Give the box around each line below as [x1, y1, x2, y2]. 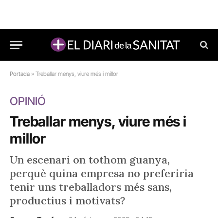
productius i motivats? [10, 194, 125, 207]
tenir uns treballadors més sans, [10, 180, 172, 194]
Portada [10, 70, 30, 77]
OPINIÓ [10, 94, 46, 108]
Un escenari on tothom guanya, [10, 153, 170, 166]
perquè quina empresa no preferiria [10, 166, 194, 180]
